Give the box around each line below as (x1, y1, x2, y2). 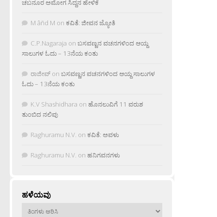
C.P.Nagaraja (31, 39, 67, 48)
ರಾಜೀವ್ (31, 69, 50, 78)
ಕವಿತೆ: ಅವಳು (87, 130, 119, 139)
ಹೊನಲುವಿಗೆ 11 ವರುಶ (88, 100, 143, 109)
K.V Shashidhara (31, 100, 77, 109)
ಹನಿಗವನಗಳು (87, 151, 120, 160)
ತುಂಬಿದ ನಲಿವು (22, 110, 58, 119)
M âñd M (31, 18, 55, 28)
